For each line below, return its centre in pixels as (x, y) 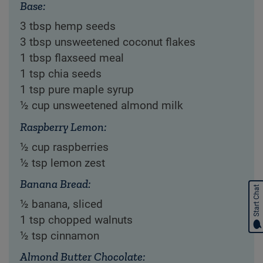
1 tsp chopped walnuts (76, 220)
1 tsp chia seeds (60, 74)
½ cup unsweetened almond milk (101, 106)
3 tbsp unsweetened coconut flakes (107, 43)
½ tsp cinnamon (59, 236)
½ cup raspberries (64, 147)
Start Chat (257, 200)
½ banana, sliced (61, 205)
